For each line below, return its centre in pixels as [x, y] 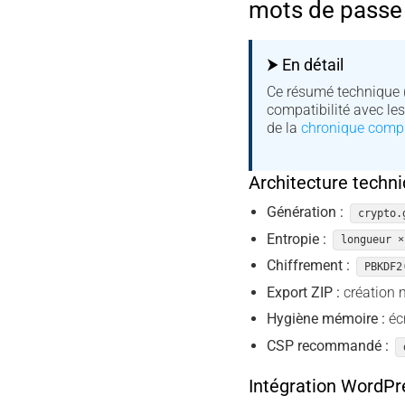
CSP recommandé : [328, 345]
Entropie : [297, 239]
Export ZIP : [304, 292]
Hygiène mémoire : [326, 319]
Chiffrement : [309, 266]
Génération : [306, 212]
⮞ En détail [305, 65]
